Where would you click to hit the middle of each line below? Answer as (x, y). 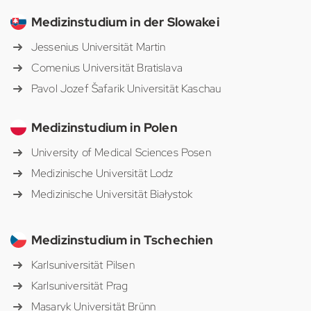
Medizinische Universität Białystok (112, 194)
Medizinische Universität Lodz (102, 174)
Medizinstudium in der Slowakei (125, 22)
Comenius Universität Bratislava (107, 68)
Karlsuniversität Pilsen (83, 265)
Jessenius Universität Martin (99, 47)
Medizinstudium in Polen (104, 128)
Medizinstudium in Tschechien (123, 240)
